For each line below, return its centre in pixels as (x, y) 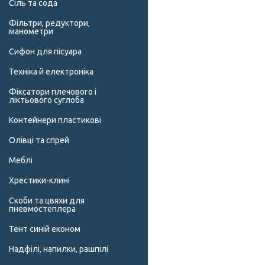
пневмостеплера (42, 209)
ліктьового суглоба (46, 100)
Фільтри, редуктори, (49, 23)
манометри (31, 32)
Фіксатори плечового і (53, 92)
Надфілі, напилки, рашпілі (59, 249)
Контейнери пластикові (55, 120)
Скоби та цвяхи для (47, 201)
